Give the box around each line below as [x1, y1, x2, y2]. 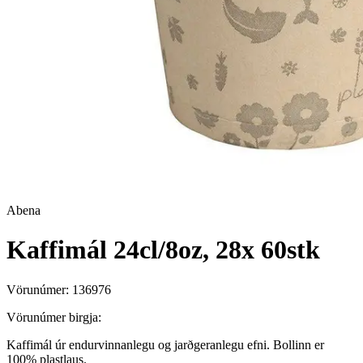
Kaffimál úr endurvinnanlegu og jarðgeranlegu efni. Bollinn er [6, 337, 324, 352]
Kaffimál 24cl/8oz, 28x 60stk [6, 235, 320, 265]
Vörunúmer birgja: [6, 310, 101, 324]
